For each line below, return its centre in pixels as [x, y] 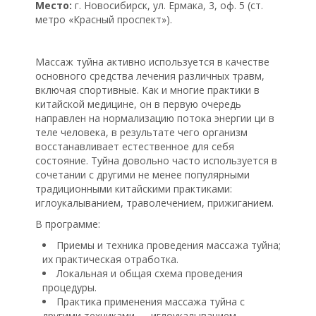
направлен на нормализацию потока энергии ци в [155, 119]
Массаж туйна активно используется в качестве [152, 62]
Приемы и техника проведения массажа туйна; [169, 245]
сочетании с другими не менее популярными [142, 175]
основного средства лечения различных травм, [150, 76]
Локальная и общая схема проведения [150, 274]
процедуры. [69, 288]
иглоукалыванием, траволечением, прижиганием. [154, 203]
